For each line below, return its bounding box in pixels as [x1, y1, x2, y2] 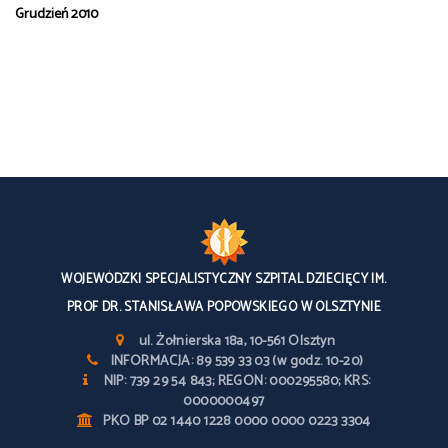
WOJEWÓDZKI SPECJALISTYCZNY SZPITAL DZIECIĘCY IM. [61, 269, 387, 290]
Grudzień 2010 [15, 3, 98, 26]
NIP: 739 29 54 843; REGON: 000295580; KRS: [103, 370, 371, 393]
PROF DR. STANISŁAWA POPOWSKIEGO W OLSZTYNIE [66, 297, 382, 318]
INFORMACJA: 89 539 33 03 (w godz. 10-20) [110, 350, 364, 373]
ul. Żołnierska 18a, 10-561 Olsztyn [138, 330, 336, 353]
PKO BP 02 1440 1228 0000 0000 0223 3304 [103, 410, 371, 433]
